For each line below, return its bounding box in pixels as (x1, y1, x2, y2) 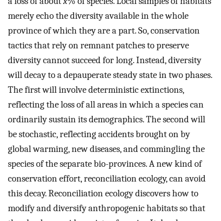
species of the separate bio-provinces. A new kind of (8, 158, 202, 170)
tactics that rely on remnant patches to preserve (8, 40, 189, 51)
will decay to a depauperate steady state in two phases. (8, 70, 212, 81)
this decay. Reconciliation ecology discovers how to (8, 188, 198, 199)
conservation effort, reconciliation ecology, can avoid (8, 173, 206, 184)
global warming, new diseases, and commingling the (8, 144, 205, 155)
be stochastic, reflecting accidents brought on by (8, 129, 190, 140)
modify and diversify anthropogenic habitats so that (8, 203, 205, 214)
